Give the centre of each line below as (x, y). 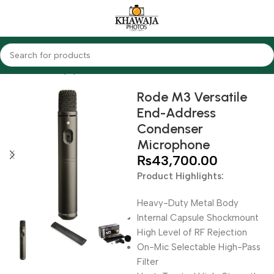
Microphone (173, 145)
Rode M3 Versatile (192, 97)
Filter (148, 262)
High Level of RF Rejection (192, 232)
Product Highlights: (180, 176)
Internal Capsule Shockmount (198, 218)
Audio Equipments (67, 70)
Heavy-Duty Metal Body (188, 203)
